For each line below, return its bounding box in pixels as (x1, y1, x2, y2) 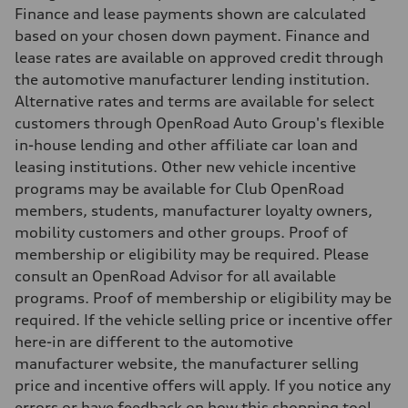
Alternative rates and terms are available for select (15, 91, 374, 110)
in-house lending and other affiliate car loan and (15, 135, 358, 154)
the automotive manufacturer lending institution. (15, 69, 370, 88)
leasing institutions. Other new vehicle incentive (15, 157, 356, 176)
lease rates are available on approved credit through (15, 47, 383, 66)
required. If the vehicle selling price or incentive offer (15, 310, 393, 329)
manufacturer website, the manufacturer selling (15, 353, 359, 372)
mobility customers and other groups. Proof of (15, 222, 348, 241)
